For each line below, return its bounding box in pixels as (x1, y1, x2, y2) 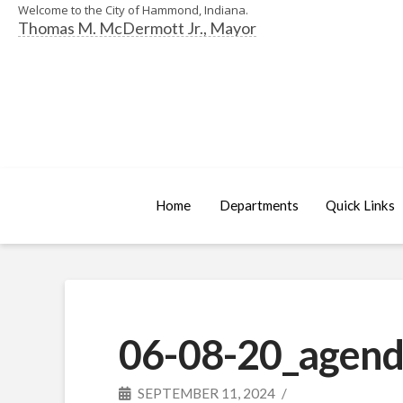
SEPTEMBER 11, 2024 (135, 384, 275, 401)
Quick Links (325, 197, 395, 214)
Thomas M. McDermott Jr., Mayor (18, 18, 256, 38)
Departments (219, 197, 299, 214)
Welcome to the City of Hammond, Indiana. (18, 2, 248, 18)
